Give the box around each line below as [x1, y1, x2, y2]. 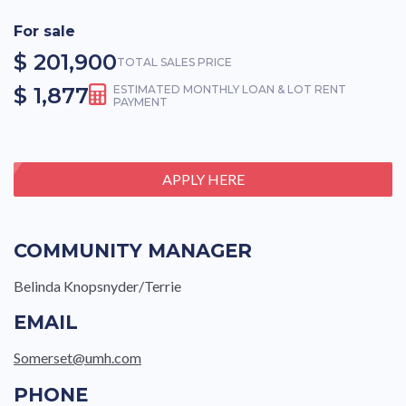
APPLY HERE [161, 169, 245, 188]
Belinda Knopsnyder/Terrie [14, 277, 181, 295]
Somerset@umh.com [14, 349, 141, 367]
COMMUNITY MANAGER [14, 239, 252, 262]
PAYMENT [113, 95, 168, 110]
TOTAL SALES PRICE [117, 54, 232, 69]
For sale [14, 23, 75, 41]
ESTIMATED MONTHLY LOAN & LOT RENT [113, 82, 346, 97]
